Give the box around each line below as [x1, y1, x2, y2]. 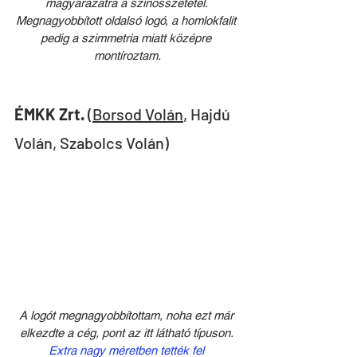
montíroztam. [94, 48, 161, 62]
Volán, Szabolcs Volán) [14, 132, 169, 152]
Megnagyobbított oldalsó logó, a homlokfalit [16, 13, 239, 27]
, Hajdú [183, 104, 233, 124]
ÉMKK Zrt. [14, 104, 84, 124]
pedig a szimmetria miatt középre [41, 30, 214, 45]
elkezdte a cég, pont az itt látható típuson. [19, 325, 236, 339]
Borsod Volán [92, 104, 183, 124]
